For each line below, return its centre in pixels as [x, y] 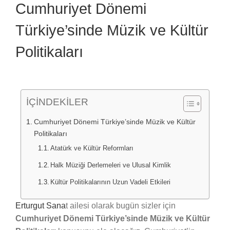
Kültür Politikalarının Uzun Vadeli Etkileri [111, 182]
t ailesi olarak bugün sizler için [120, 205]
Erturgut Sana [40, 205]
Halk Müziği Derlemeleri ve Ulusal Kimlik [111, 165]
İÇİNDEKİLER [57, 102]
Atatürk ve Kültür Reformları [92, 148]
